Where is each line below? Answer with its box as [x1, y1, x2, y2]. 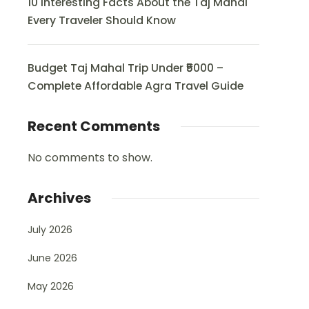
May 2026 [28, 279, 74, 293]
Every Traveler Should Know [28, 12, 176, 28]
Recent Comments [28, 117, 160, 136]
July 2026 [28, 223, 72, 237]
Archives [28, 188, 91, 208]
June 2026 [28, 251, 77, 265]
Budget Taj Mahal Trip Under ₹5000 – [28, 60, 223, 76]
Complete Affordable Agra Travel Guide [28, 78, 243, 94]
